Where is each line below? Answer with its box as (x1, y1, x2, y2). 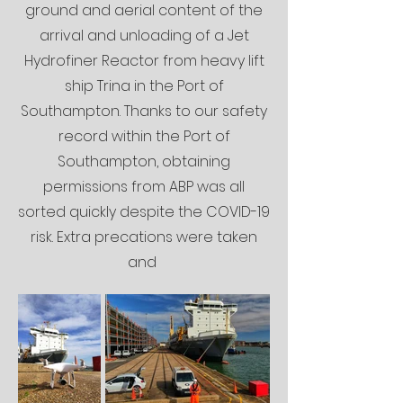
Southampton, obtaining (58, 151, 230, 172)
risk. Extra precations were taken (31, 227, 257, 247)
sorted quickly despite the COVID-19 (18, 201, 270, 222)
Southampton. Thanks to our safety (21, 101, 267, 121)
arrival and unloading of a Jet (39, 25, 249, 46)
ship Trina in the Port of (64, 76, 224, 96)
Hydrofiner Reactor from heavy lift (23, 50, 264, 71)
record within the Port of (58, 126, 230, 147)
